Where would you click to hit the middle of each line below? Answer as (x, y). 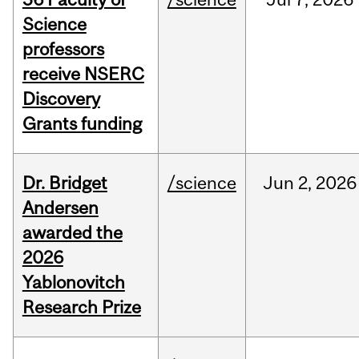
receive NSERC (83, 74)
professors (63, 49)
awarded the (72, 233)
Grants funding (82, 124)
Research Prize (81, 307)
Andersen (60, 208)
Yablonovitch (73, 282)
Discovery (61, 99)
